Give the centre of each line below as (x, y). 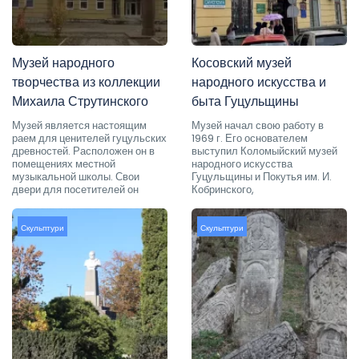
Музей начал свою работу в (258, 125)
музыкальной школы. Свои (76, 176)
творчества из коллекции (86, 82)
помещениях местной (64, 163)
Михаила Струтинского (80, 101)
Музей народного (63, 63)
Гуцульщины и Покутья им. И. (262, 176)
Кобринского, (223, 189)
